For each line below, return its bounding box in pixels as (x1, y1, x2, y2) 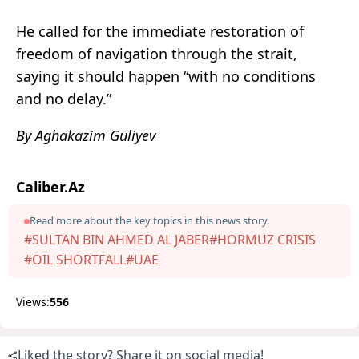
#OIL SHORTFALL (24, 251, 126, 269)
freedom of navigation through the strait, (16, 44, 297, 64)
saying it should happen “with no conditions (16, 67, 316, 87)
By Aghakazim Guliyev (16, 126, 155, 146)
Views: (16, 294, 50, 310)
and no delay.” (16, 89, 111, 109)
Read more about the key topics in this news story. (30, 213, 269, 228)
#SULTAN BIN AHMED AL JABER (24, 231, 209, 249)
